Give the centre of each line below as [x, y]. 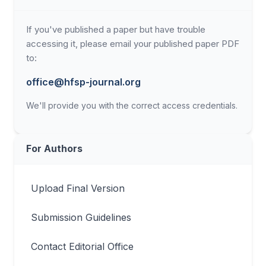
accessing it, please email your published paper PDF [133, 44]
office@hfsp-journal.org [83, 82]
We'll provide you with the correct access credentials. [132, 105]
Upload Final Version [78, 188]
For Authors [54, 148]
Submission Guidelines [81, 217]
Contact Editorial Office [82, 246]
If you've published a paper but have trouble [116, 29]
